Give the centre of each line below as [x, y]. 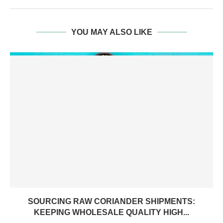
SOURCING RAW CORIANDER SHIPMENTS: [111, 201]
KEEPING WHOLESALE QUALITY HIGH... [111, 212]
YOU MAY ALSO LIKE [111, 32]
